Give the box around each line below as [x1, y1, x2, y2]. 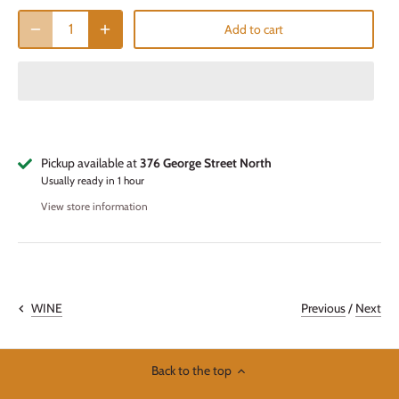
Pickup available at [41, 155, 140, 172]
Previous [301, 299, 346, 316]
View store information [41, 200, 148, 214]
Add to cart [224, 21, 283, 38]
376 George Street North [140, 155, 272, 172]
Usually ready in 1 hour [41, 175, 144, 188]
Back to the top [151, 362, 232, 379]
